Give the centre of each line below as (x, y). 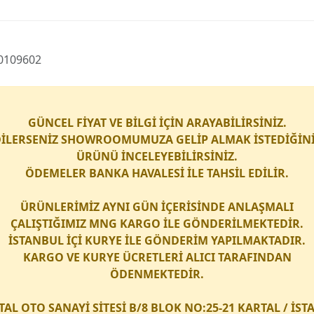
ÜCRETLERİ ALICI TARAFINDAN (205, 257)
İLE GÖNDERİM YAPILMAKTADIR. (214, 240)
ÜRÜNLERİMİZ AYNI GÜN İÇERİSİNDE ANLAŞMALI (157, 207)
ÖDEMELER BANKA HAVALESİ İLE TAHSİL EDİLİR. (157, 173)
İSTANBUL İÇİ (47, 240)
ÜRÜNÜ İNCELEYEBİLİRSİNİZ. (157, 156)
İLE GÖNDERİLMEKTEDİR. (233, 224)
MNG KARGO (126, 224)
